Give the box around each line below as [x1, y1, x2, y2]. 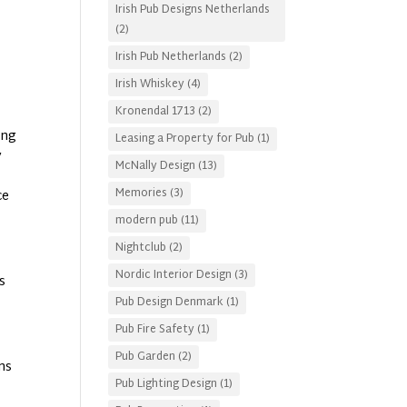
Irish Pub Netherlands [115, 47, 227, 67]
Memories [115, 184, 168, 203]
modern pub [115, 211, 179, 231]
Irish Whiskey [115, 74, 185, 94]
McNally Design [115, 156, 196, 176]
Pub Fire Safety [115, 320, 195, 340]
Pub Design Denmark [115, 293, 224, 313]
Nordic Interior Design [115, 265, 233, 285]
